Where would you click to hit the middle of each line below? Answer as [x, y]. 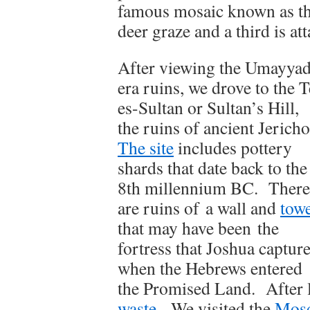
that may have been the [198, 228]
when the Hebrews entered [210, 268]
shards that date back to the [212, 167]
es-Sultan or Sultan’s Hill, [208, 107]
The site [146, 147]
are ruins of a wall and [199, 208]
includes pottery [233, 147]
